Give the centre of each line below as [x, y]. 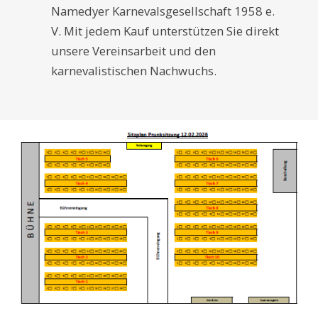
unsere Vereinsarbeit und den [133, 50]
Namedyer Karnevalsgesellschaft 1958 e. [163, 11]
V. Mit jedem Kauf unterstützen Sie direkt [165, 31]
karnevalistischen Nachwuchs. [134, 70]
